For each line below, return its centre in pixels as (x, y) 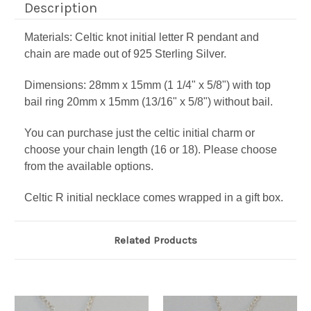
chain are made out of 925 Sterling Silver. (127, 54)
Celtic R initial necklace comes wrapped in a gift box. (154, 198)
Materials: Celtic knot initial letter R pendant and (142, 37)
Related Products (155, 241)
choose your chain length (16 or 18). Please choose (151, 150)
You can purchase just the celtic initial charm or (140, 133)
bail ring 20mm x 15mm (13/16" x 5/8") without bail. (149, 102)
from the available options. (89, 167)
